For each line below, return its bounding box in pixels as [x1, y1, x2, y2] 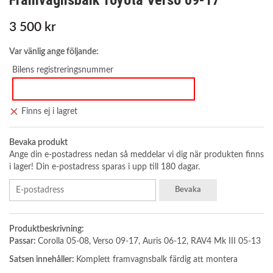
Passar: [9, 236, 38, 246]
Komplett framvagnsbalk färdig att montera [76, 255, 238, 264]
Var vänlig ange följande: [9, 47, 99, 56]
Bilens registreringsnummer [12, 65, 113, 74]
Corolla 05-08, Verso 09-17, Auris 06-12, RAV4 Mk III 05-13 [38, 236, 261, 246]
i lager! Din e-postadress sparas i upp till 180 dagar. [9, 162, 200, 172]
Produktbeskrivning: [9, 224, 84, 234]
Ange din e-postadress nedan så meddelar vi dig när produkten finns [9, 150, 264, 160]
